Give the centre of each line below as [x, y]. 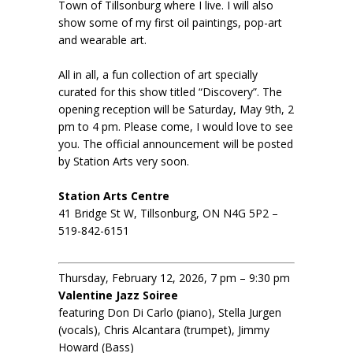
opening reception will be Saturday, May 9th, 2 [176, 109]
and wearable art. [102, 39]
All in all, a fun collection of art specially [158, 74]
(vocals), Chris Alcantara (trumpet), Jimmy [164, 329]
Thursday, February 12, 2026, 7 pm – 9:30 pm [174, 277]
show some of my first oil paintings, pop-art [170, 22]
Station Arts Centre [114, 195]
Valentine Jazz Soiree [118, 295]
